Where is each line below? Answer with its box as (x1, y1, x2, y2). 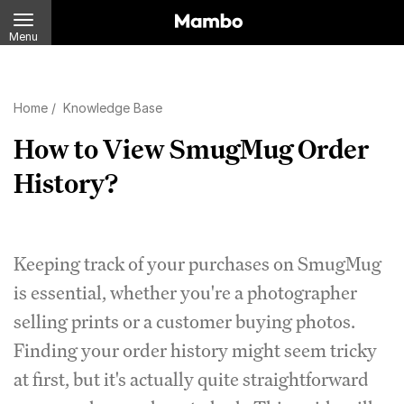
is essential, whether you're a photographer (14, 280, 357, 305)
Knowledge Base (63, 100, 162, 115)
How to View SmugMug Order (14, 132, 369, 166)
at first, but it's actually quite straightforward (14, 367, 369, 391)
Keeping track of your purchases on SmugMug (14, 252, 381, 276)
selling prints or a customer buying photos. (14, 309, 355, 334)
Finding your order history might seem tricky (14, 338, 377, 363)
